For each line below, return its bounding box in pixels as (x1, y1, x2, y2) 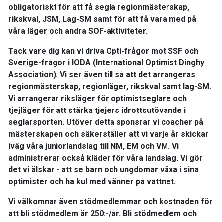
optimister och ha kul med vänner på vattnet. (8, 177, 176, 186)
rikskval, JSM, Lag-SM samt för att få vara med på (8, 14, 196, 24)
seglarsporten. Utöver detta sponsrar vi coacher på (8, 117, 203, 127)
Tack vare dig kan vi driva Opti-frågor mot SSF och (8, 46, 198, 55)
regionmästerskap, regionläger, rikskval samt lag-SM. (8, 82, 211, 91)
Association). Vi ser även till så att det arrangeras (8, 70, 195, 79)
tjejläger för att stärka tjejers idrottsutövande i (8, 106, 186, 115)
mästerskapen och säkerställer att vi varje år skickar (8, 129, 209, 139)
